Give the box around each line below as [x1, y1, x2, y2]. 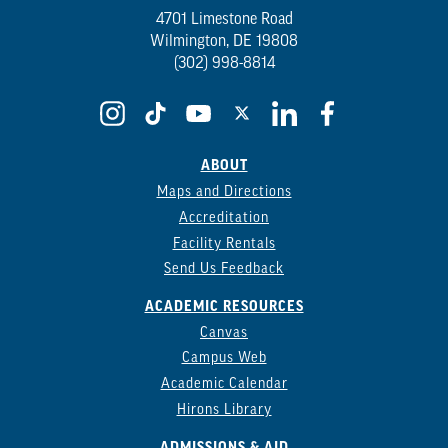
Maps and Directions [156, 184, 292, 200]
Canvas [200, 325, 248, 341]
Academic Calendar [160, 377, 288, 393]
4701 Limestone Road [155, 12, 293, 29]
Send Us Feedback [164, 262, 284, 278]
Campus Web [181, 351, 267, 367]
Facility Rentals [172, 236, 276, 252]
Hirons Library [176, 403, 272, 419]
